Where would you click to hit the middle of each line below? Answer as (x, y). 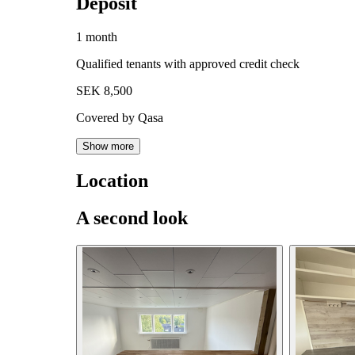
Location (112, 181)
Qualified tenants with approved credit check (188, 64)
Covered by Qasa (120, 118)
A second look (132, 218)
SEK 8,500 (104, 91)
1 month (97, 37)
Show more (108, 147)
